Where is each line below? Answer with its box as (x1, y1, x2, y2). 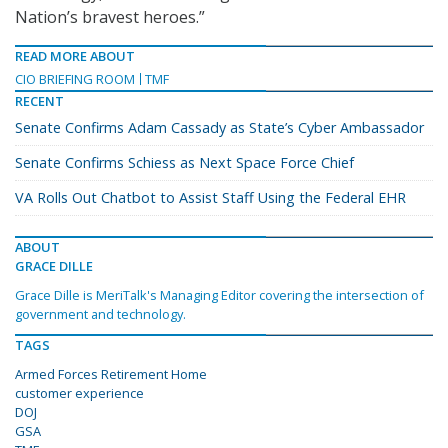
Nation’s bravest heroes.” (15, 5, 205, 28)
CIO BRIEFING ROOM (15, 69, 135, 88)
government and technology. (15, 304, 186, 323)
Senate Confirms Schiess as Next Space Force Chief (15, 152, 354, 172)
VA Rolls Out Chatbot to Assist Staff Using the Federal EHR (15, 187, 406, 207)
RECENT (15, 91, 64, 110)
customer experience (15, 383, 144, 402)
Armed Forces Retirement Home (15, 364, 207, 383)
